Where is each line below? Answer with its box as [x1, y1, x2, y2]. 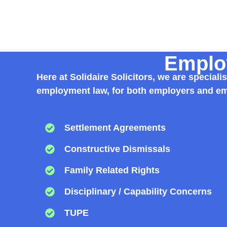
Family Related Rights [64, 165, 160, 175]
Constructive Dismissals [64, 143, 171, 154]
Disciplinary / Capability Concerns [64, 186, 212, 197]
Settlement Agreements [64, 122, 166, 133]
